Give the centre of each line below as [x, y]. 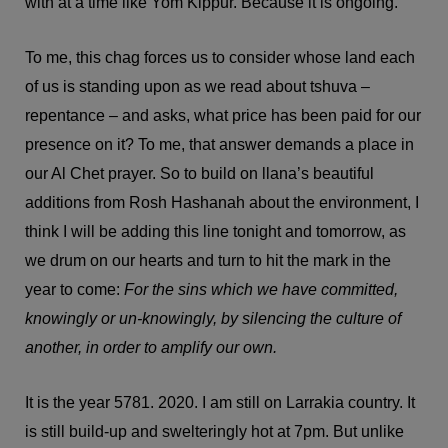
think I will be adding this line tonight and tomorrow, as [215, 232]
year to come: [74, 290]
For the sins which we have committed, [261, 290]
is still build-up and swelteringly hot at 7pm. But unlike [214, 432]
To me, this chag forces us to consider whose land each [220, 58]
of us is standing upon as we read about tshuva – [197, 87]
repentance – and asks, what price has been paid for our [223, 116]
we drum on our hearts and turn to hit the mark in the [208, 261]
